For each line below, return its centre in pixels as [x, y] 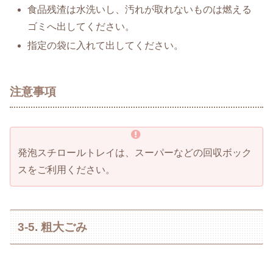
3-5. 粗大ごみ [53, 227]
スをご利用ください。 [66, 169]
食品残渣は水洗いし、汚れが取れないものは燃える [140, 9]
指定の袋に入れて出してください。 [106, 46]
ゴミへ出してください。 [81, 26]
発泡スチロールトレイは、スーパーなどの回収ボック [135, 152]
